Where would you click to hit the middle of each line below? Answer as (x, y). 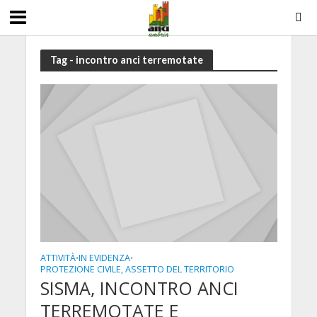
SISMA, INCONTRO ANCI (139, 288)
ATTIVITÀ (58, 258)
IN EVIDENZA (104, 258)
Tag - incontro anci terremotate (126, 59)
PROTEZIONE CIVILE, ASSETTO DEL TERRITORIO (137, 270)
